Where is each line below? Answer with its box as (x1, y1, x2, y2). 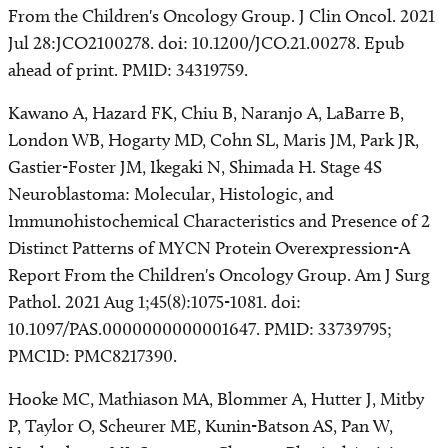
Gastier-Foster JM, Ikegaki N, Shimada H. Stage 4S (8, 156, 382, 178)
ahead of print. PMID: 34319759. (8, 59, 248, 81)
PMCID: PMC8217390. (8, 345, 177, 367)
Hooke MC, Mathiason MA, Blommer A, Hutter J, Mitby (8, 388, 424, 410)
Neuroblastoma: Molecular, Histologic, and (8, 183, 334, 205)
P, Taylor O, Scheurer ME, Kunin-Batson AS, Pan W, (8, 415, 393, 437)
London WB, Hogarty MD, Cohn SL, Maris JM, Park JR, (8, 129, 419, 151)
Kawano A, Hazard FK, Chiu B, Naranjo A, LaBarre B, (8, 102, 404, 124)
